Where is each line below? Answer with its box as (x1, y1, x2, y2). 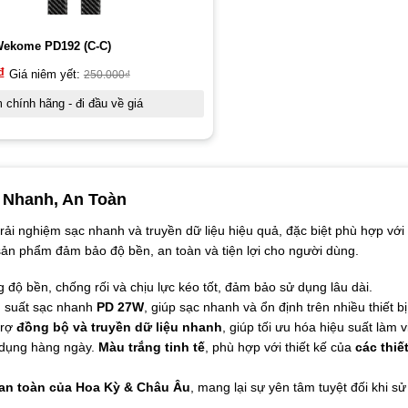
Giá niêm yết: (8, 67, 84, 81)
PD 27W (96, 300, 144, 315)
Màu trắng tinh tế (97, 340, 205, 355)
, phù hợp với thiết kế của (204, 340, 355, 355)
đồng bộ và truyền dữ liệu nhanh (15, 320, 222, 335)
